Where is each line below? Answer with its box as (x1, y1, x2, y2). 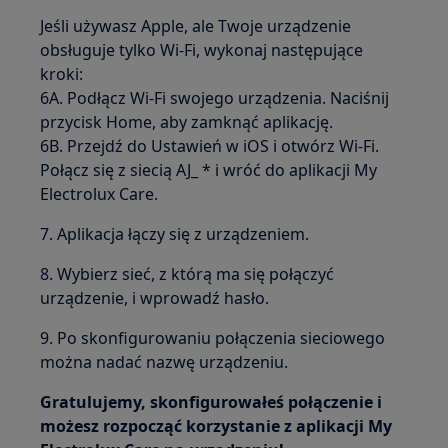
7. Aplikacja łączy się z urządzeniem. (40, 223, 310, 246)
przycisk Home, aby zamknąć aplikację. (40, 111, 334, 134)
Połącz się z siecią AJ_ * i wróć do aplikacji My (40, 159, 378, 182)
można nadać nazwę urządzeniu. (40, 351, 289, 374)
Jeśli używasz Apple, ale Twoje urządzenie (40, 15, 352, 38)
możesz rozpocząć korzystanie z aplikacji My (40, 415, 393, 438)
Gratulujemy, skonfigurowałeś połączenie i (40, 391, 383, 414)
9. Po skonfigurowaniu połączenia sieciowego (40, 327, 386, 350)
